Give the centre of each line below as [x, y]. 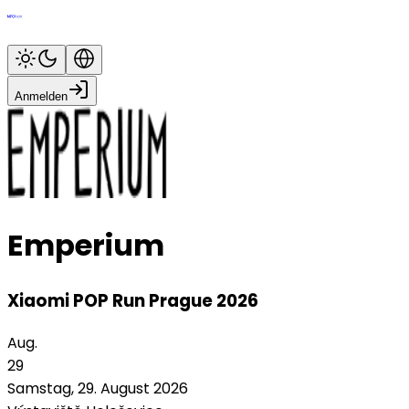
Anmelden [41, 96]
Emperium [86, 246]
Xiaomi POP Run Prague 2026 [133, 300]
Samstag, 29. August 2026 [98, 388]
